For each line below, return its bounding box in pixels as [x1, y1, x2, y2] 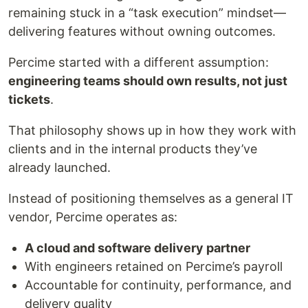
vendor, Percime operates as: [8, 210, 177, 224]
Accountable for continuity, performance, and [25, 278, 291, 292]
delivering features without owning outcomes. [8, 24, 276, 38]
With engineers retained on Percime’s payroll [25, 259, 283, 274]
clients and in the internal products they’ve [8, 142, 257, 156]
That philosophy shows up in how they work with [8, 123, 296, 137]
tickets [8, 92, 50, 107]
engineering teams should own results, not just [8, 74, 287, 88]
